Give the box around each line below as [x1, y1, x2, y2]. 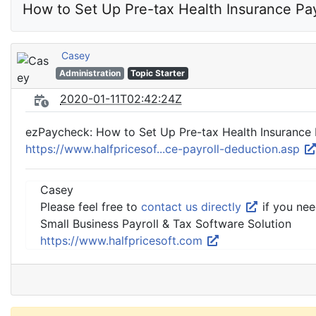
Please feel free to [40, 200, 141, 214]
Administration [59, 68, 121, 78]
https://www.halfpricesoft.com [40, 233, 206, 248]
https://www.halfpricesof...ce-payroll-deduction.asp [25, 142, 303, 156]
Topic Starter [130, 68, 186, 78]
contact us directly [141, 200, 245, 214]
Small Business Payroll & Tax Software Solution [40, 217, 291, 231]
